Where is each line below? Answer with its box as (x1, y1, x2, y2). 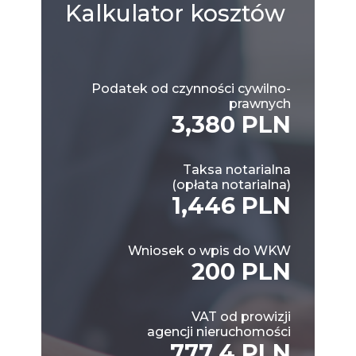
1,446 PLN (172, 191, 291, 219)
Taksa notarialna (183, 161, 291, 177)
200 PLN (192, 257, 291, 285)
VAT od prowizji (192, 308, 291, 324)
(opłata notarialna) (172, 176, 291, 192)
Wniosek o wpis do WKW (128, 242, 291, 258)
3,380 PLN (172, 110, 291, 138)
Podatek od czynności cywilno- (91, 80, 291, 96)
